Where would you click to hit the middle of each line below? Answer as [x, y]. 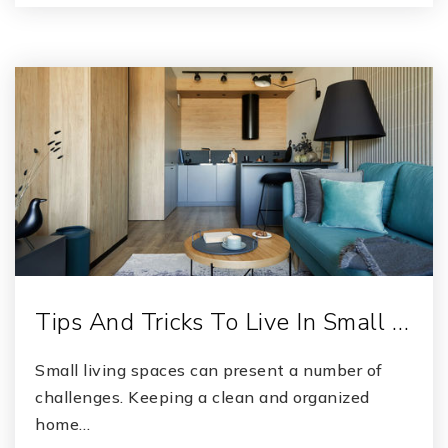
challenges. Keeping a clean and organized [202, 397]
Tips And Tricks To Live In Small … [222, 322]
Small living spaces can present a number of [209, 370]
